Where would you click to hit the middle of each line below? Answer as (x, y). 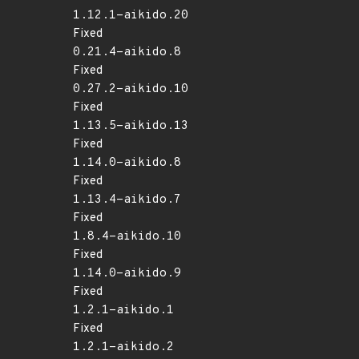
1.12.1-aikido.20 (131, 16)
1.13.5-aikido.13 (131, 126)
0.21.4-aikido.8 (127, 52)
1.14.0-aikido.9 (127, 274)
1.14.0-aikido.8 (127, 163)
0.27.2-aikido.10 (131, 89)
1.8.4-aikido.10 (127, 237)
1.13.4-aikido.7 (127, 200)
